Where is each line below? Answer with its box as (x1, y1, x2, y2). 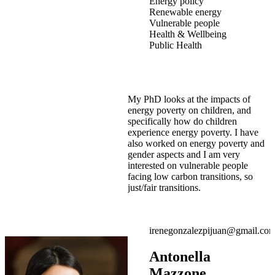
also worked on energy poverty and (128, 137, 265, 149)
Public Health (149, 39, 202, 50)
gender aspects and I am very (128, 149, 240, 160)
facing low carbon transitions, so (128, 171, 253, 182)
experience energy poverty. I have (128, 126, 258, 137)
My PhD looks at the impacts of (128, 93, 250, 104)
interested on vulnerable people (128, 160, 248, 171)
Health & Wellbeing (149, 28, 227, 39)
